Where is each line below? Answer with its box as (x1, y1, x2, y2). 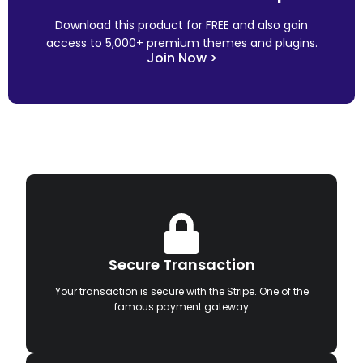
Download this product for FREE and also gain (55, 16, 308, 33)
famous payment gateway (114, 299, 249, 314)
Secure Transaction (108, 254, 255, 275)
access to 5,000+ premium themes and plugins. (45, 34, 318, 51)
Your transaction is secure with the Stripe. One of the (54, 284, 309, 298)
